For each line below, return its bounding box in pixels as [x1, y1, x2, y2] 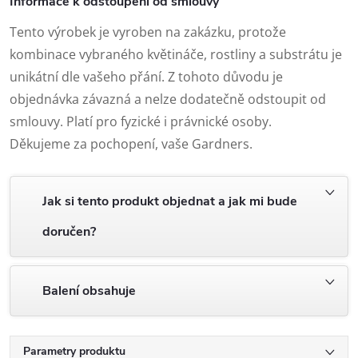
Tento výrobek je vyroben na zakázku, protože [10, 22, 286, 41]
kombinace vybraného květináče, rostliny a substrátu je [10, 45, 342, 63]
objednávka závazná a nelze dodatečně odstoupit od [10, 89, 326, 108]
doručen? [42, 222, 96, 241]
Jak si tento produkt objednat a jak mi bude [42, 192, 297, 210]
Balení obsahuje [42, 281, 136, 300]
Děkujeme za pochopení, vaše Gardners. [10, 134, 253, 153]
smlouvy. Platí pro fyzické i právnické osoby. [10, 112, 272, 130]
